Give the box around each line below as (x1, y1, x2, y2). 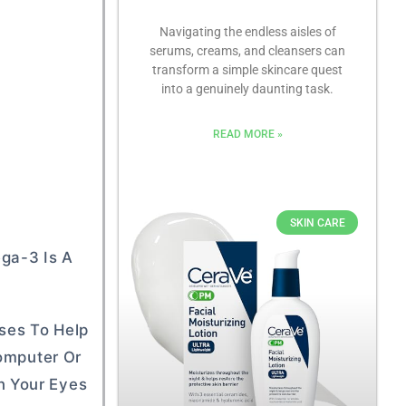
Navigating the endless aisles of (159, 24, 336, 40)
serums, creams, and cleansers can (150, 43, 346, 59)
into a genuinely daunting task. (161, 82, 334, 97)
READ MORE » (212, 128, 283, 141)
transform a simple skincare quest (152, 63, 343, 78)
